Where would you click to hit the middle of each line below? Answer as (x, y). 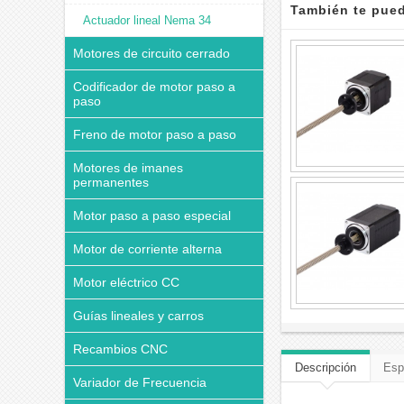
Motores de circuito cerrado (151, 53)
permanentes (111, 182)
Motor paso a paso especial (152, 216)
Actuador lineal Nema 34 (147, 20)
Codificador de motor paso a (154, 87)
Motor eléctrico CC (126, 282)
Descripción (326, 367)
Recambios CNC (120, 349)
